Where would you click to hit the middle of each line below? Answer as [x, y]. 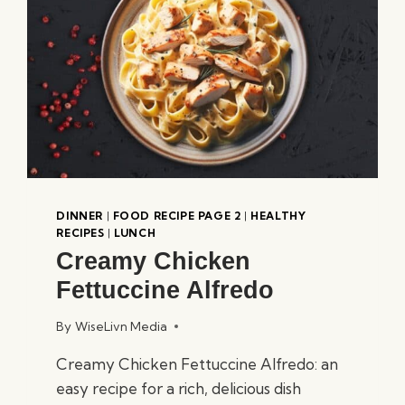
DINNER [80, 216]
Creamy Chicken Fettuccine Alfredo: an [198, 363]
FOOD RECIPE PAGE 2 [177, 216]
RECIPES [80, 233]
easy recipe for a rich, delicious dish [179, 388]
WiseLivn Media [121, 326]
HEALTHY [278, 216]
